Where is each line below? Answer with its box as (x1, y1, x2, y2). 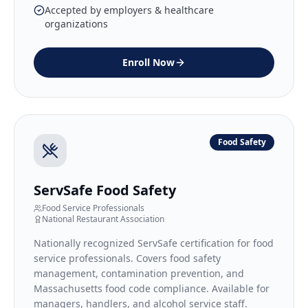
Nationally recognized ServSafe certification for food (34, 236, 274, 250)
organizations (45, 17, 108, 30)
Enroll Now (122, 56, 175, 69)
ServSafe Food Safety (34, 181, 176, 199)
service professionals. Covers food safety (34, 252, 221, 265)
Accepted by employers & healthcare (45, 3, 214, 16)
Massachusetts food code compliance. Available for (34, 282, 269, 295)
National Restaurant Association (42, 213, 164, 225)
